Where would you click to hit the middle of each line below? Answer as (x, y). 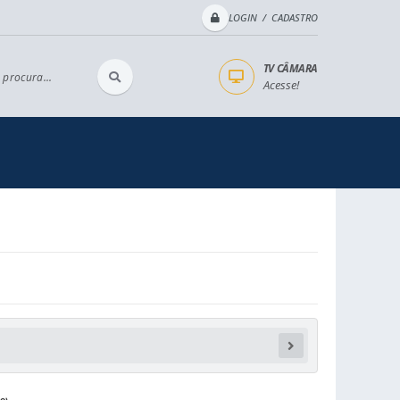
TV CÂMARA (290, 68)
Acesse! (281, 85)
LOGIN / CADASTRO (273, 17)
